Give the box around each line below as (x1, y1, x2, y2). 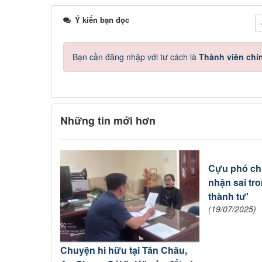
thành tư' (208, 189, 249, 204)
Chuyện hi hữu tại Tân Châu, (60, 243, 187, 257)
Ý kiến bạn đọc (73, 14, 129, 26)
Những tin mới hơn (60, 113, 156, 129)
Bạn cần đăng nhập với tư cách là (73, 51, 199, 63)
